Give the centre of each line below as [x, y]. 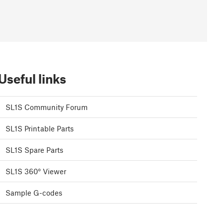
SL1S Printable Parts [40, 129]
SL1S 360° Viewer [36, 171]
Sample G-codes [34, 193]
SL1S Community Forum [47, 107]
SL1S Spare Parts [34, 150]
